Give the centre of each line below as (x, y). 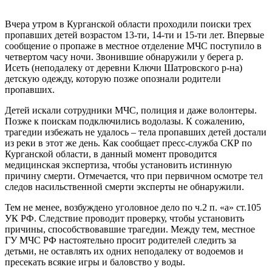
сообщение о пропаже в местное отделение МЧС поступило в (133, 46)
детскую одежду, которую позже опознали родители (113, 78)
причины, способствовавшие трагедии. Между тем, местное (130, 229)
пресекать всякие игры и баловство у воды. (95, 262)
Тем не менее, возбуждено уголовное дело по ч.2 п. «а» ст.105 (133, 207)
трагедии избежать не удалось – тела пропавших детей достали (136, 132)
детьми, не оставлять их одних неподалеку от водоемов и (124, 251)
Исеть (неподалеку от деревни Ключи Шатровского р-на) (124, 67)
